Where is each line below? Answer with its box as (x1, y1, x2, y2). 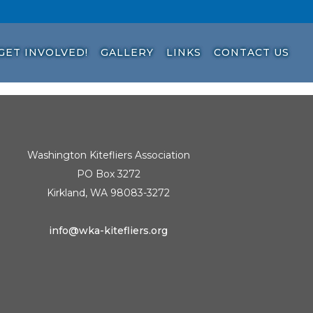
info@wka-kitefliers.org (49, 224, 168, 237)
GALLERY (101, 46, 154, 59)
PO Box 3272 (76, 168, 140, 180)
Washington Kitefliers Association (27, 149, 190, 161)
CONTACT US (214, 46, 289, 59)
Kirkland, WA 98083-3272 (47, 187, 170, 199)
